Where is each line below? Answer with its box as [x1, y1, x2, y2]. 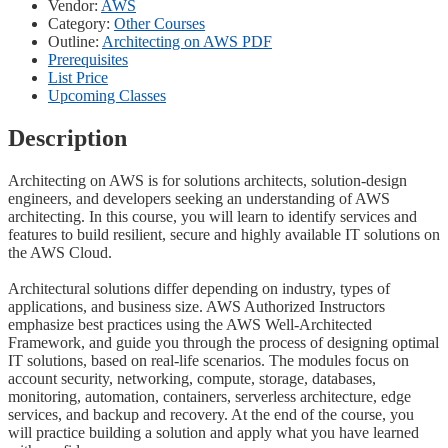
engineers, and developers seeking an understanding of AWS [8, 189, 390, 207]
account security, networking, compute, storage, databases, [8, 369, 376, 387]
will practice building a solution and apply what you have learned [8, 423, 419, 441]
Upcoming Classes [48, 86, 166, 104]
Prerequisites [48, 50, 128, 68]
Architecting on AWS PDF [102, 32, 272, 50]
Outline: [48, 32, 102, 50]
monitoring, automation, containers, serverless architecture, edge [8, 387, 411, 405]
